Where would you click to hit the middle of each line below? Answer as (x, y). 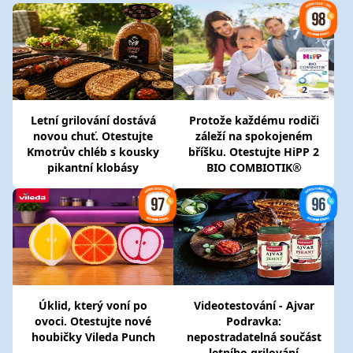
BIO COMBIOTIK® (254, 167)
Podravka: (254, 321)
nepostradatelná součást (254, 337)
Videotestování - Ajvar (254, 305)
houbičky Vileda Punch (93, 337)
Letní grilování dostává (93, 120)
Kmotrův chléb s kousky (93, 152)
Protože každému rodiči (254, 120)
